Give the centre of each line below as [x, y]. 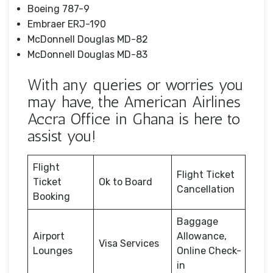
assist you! [62, 136]
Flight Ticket [206, 174]
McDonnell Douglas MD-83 [87, 54]
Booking [51, 196]
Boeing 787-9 [58, 9]
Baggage [197, 221]
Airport [49, 236]
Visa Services [129, 243]
